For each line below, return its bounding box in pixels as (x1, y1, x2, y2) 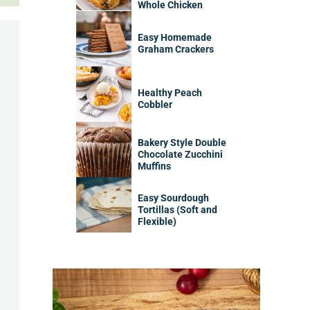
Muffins (138, 160, 172, 172)
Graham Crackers (138, 44, 215, 56)
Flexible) (138, 215, 177, 228)
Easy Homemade (138, 32, 212, 44)
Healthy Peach (138, 87, 203, 100)
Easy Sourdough (138, 192, 210, 204)
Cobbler (138, 99, 173, 111)
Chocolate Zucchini (138, 148, 224, 161)
